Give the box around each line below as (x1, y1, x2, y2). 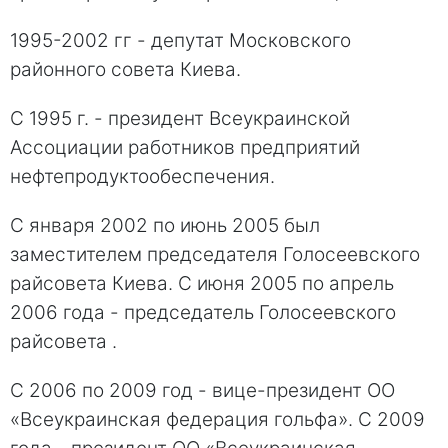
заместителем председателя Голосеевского (10, 242, 420, 266)
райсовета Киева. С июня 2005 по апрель (10, 271, 394, 295)
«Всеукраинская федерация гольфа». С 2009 (10, 407, 425, 431)
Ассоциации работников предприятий (10, 135, 360, 159)
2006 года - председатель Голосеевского (10, 300, 396, 324)
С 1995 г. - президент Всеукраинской (10, 106, 350, 130)
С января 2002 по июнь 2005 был (10, 213, 320, 237)
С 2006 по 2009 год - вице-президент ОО (10, 378, 395, 402)
